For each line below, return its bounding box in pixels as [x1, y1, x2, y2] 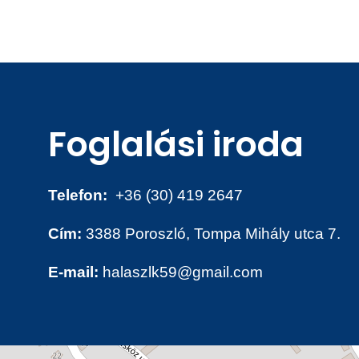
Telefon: [48, 186, 107, 204]
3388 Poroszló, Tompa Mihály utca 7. [82, 224, 341, 242]
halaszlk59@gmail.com [99, 263, 263, 280]
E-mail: [48, 263, 99, 280]
